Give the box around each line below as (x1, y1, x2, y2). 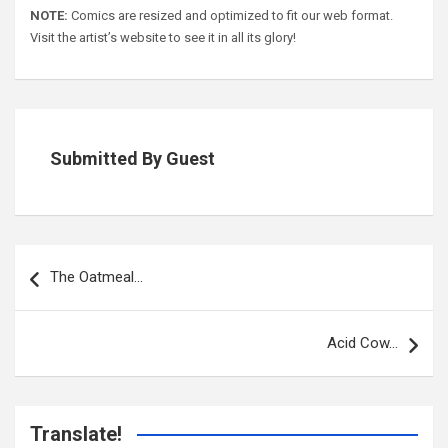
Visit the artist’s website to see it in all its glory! (30, 30, 296, 46)
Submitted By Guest (50, 148, 215, 170)
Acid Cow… (327, 334, 398, 353)
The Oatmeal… (50, 268, 143, 287)
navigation (14, 268, 102, 290)
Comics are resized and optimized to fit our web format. (68, 8, 393, 24)
